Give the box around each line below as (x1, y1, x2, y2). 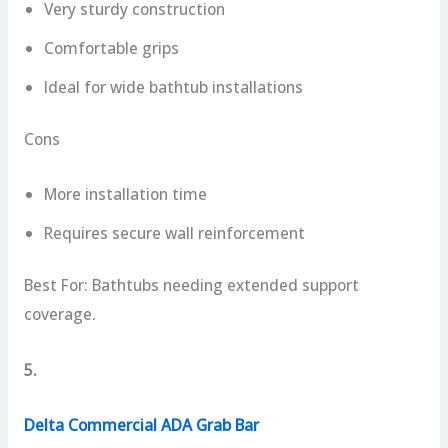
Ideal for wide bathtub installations (43, 75, 303, 98)
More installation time (43, 183, 207, 206)
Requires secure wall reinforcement (43, 222, 305, 245)
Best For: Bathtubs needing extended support (23, 274, 359, 297)
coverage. (23, 303, 96, 326)
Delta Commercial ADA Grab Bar (23, 414, 259, 437)
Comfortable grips (43, 36, 179, 59)
